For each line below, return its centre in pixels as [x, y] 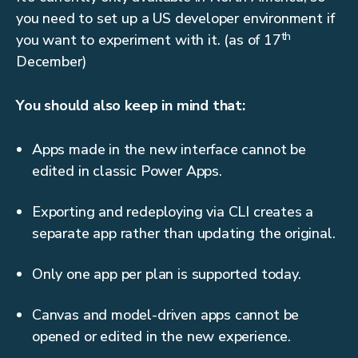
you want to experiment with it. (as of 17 [149, 40]
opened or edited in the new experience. [161, 337]
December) [51, 62]
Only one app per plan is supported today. [167, 274]
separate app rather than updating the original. [184, 234]
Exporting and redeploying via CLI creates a [173, 212]
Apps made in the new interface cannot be [169, 150]
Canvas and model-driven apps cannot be [166, 315]
